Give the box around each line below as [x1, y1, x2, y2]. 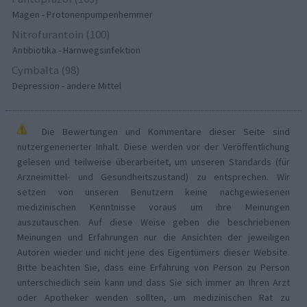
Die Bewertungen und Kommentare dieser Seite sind [34, 125, 290, 138]
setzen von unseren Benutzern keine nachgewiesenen [17, 185, 290, 198]
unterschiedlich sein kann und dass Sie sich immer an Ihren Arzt [17, 275, 290, 288]
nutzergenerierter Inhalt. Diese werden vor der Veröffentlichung [17, 140, 290, 153]
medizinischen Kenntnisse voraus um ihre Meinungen [17, 200, 290, 213]
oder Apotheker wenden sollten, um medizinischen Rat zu [17, 291, 290, 304]
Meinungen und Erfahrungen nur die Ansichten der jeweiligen [17, 230, 290, 243]
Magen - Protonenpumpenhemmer [12, 8, 153, 21]
